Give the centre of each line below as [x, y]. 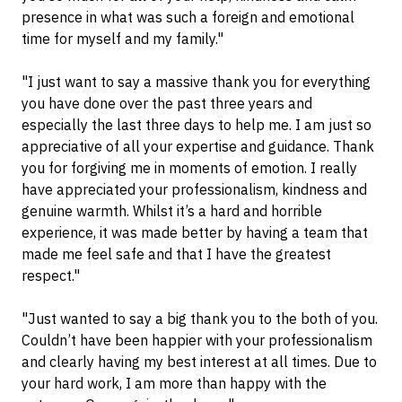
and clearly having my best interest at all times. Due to [199, 362]
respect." [51, 276]
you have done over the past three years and [167, 104]
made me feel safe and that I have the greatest [176, 254]
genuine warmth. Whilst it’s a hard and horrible [172, 211]
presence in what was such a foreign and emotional [188, 17]
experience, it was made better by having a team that [195, 233]
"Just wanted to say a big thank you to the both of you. [200, 319]
